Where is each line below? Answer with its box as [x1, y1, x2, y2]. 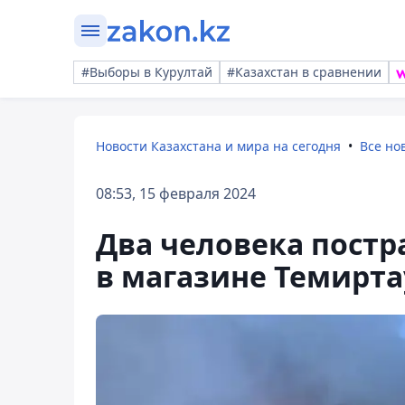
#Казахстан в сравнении [227, 63, 381, 80]
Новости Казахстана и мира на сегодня [96, 137, 341, 155]
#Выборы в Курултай [81, 63, 212, 80]
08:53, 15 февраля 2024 [96, 184, 256, 203]
